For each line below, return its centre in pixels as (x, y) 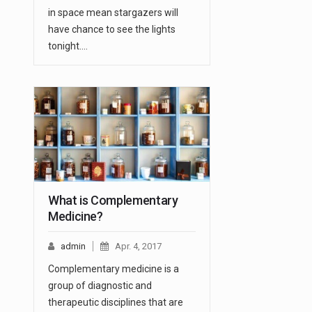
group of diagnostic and (100, 286)
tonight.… (68, 46)
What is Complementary (113, 201)
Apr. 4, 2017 (138, 247)
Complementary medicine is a (114, 269)
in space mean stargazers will (113, 13)
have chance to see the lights (112, 30)
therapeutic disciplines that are (116, 303)
